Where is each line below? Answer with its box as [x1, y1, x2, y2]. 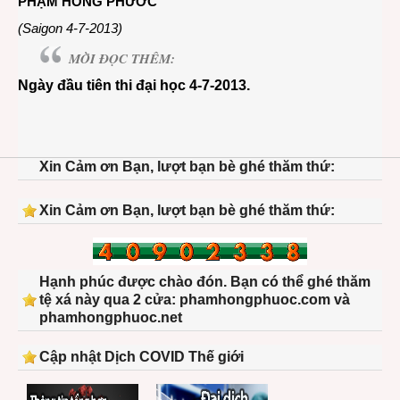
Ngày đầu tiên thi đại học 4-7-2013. [18, 78, 250, 93]
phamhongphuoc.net [39, 310, 182, 325]
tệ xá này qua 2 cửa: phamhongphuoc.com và [39, 292, 350, 307]
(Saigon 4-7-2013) [18, 21, 122, 36]
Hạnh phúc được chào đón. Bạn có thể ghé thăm [39, 274, 371, 289]
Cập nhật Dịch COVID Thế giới [39, 349, 244, 364]
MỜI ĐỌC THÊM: [69, 49, 175, 68]
